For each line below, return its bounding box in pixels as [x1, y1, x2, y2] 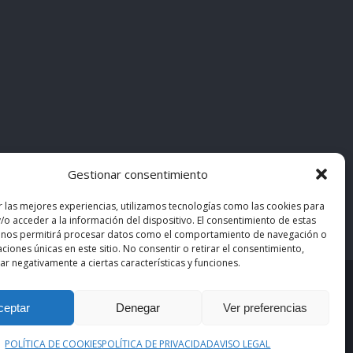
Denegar [115, 300, 160, 314]
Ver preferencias [223, 300, 308, 314]
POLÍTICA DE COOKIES [5, 337, 102, 351]
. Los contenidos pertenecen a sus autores [63, 281, 281, 296]
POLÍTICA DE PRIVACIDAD [102, 337, 214, 351]
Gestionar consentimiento [67, 166, 208, 182]
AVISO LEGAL [214, 337, 271, 351]
